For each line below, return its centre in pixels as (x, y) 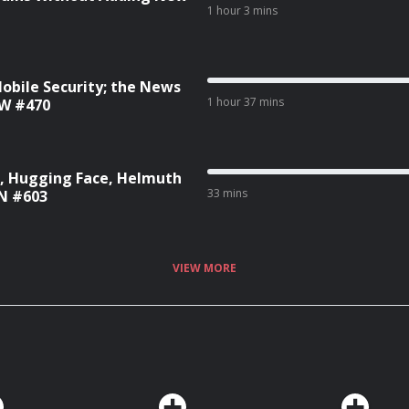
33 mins (227, 193)
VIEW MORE (204, 267)
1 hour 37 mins (245, 102)
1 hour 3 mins (242, 10)
